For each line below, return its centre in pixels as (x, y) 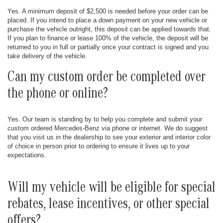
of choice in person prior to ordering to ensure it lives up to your (99, 146)
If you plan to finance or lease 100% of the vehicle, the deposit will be (108, 38)
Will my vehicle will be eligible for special (111, 189)
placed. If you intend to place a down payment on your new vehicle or (107, 20)
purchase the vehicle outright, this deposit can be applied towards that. (109, 29)
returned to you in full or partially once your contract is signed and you (108, 47)
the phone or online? (58, 95)
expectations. (27, 155)
